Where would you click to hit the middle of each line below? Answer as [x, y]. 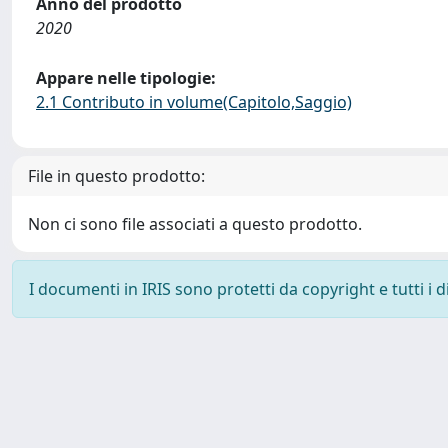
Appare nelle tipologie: [126, 78]
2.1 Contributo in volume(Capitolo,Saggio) [194, 102]
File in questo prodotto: [116, 176]
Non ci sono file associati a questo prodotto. [195, 224]
